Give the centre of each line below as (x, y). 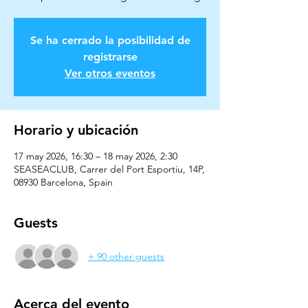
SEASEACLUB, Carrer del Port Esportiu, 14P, (109, 169)
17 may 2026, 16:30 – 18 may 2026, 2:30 (96, 156)
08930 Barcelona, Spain (63, 182)
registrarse (110, 57)
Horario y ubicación (76, 130)
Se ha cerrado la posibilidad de (110, 40)
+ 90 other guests (126, 256)
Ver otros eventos (110, 73)
